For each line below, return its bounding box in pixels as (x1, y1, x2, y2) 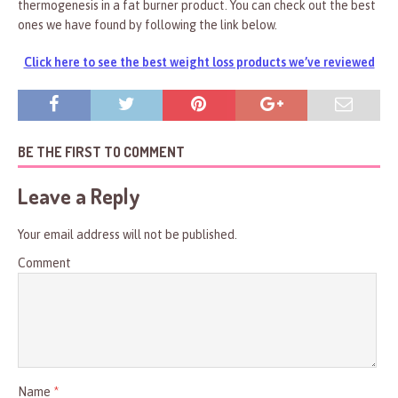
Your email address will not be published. (18, 227, 237, 243)
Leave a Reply (18, 182, 140, 211)
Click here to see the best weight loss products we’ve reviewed (23, 55, 375, 70)
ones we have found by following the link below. (18, 18, 277, 33)
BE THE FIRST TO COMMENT (18, 143, 185, 162)
